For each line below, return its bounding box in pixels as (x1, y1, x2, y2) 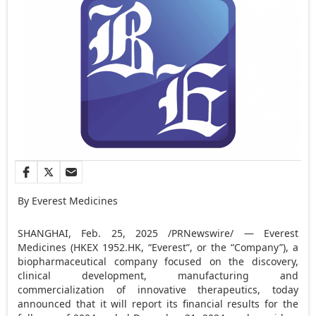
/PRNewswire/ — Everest (158, 226, 298, 240)
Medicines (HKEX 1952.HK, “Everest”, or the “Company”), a (18, 240, 298, 254)
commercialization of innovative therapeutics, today (18, 282, 298, 296)
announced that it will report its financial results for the (18, 296, 298, 310)
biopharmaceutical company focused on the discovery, (18, 254, 298, 268)
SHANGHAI (18, 226, 69, 240)
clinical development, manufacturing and (18, 268, 298, 282)
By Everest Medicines (18, 193, 119, 207)
